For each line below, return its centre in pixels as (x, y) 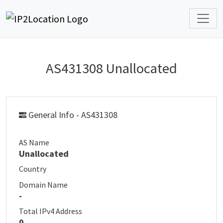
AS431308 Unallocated (111, 68)
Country (33, 169)
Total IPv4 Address (51, 211)
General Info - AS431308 (72, 115)
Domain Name (43, 185)
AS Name (34, 142)
